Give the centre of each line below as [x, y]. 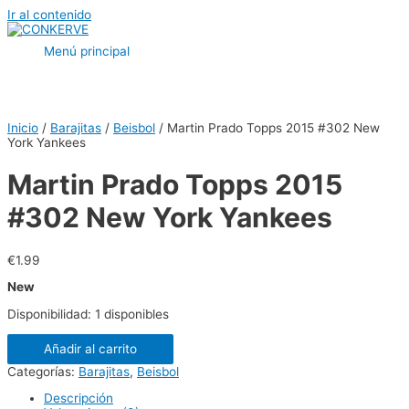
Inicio [23, 128]
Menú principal [87, 51]
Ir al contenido [49, 15]
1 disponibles [132, 314]
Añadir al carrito [90, 348]
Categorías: [43, 371]
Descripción [79, 399]
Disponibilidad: [49, 314]
